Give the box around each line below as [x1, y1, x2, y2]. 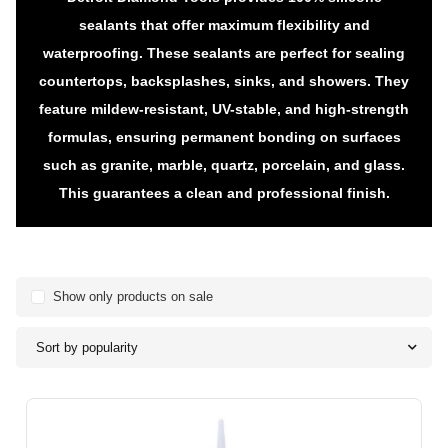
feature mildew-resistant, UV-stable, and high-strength [39, 100, 409, 117]
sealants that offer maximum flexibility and [78, 16, 370, 33]
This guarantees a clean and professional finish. [58, 184, 390, 201]
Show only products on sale [53, 288, 213, 304]
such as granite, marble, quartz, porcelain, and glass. [43, 156, 405, 173]
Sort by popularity [36, 339, 138, 355]
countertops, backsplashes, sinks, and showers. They [39, 72, 409, 89]
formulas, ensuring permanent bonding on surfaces [47, 128, 401, 145]
